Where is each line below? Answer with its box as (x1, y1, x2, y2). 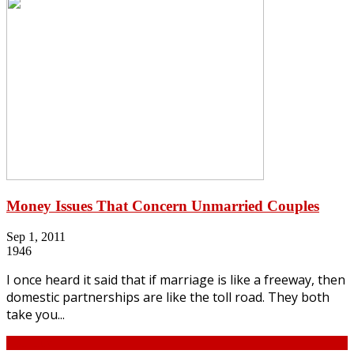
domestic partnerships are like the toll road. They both (6, 288, 330, 306)
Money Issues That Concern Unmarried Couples (6, 198, 319, 215)
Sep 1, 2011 (6, 229, 66, 243)
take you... (6, 305, 65, 323)
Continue (6, 335, 52, 349)
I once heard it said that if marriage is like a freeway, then (6, 270, 345, 288)
